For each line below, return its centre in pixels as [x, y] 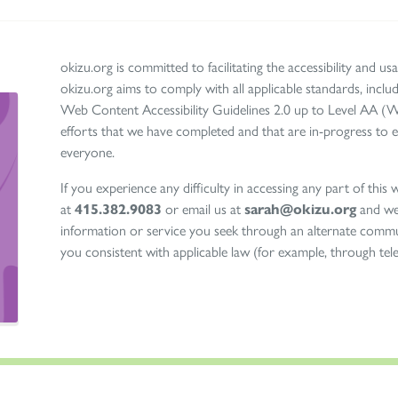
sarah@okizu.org [301, 209]
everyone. [88, 152]
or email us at [203, 209]
